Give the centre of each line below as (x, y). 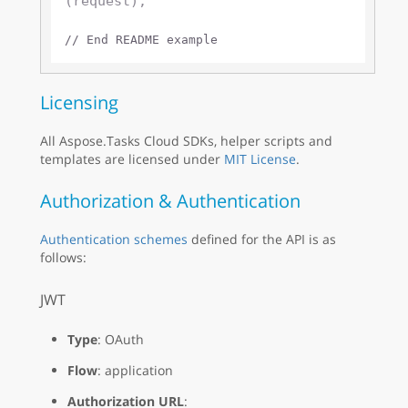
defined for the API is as (262, 239)
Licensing (79, 102)
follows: (63, 257)
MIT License (260, 158)
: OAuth (121, 339)
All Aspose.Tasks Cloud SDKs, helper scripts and (186, 140)
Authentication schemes (114, 239)
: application (135, 370)
